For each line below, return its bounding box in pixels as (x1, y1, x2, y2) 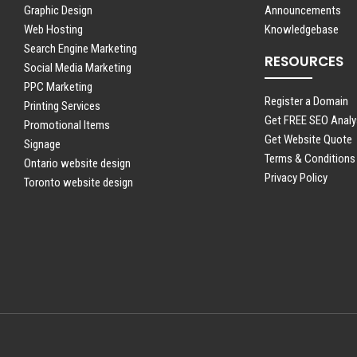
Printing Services (24, 98, 101, 113)
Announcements (264, 2, 341, 18)
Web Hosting (24, 22, 84, 37)
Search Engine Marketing (24, 41, 138, 56)
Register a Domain (264, 93, 348, 108)
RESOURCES (264, 52, 343, 72)
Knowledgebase (264, 22, 339, 37)
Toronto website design (24, 175, 134, 190)
